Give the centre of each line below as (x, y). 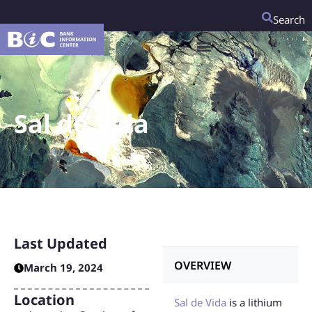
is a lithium (254, 303)
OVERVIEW (203, 266)
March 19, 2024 (63, 267)
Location (44, 299)
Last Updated (61, 243)
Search (289, 19)
